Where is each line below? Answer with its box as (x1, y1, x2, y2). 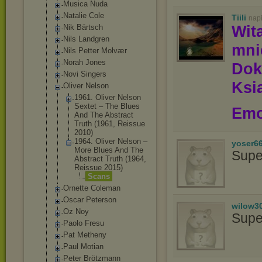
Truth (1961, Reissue (74, 119, 145, 128)
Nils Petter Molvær (63, 46, 127, 55)
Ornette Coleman (63, 184, 120, 192)
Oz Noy (63, 207, 89, 216)
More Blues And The (74, 146, 143, 154)
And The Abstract (74, 111, 133, 119)
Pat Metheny (63, 230, 106, 239)
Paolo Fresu (63, 219, 104, 227)
